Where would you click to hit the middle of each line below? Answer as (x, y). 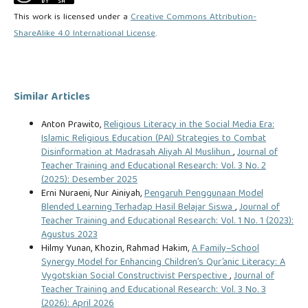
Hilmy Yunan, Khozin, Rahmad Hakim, (116, 249)
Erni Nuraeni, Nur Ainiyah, (92, 194)
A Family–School (225, 249)
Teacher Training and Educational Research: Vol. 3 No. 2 (153, 166)
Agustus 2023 (69, 235)
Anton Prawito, (72, 125)
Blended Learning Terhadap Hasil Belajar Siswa (138, 207)
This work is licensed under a (72, 17)
